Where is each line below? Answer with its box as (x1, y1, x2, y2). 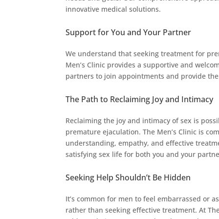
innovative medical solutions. (66, 4, 161, 14)
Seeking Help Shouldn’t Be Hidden (66, 172, 191, 183)
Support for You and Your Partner (66, 26, 192, 38)
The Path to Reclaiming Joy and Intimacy (66, 93, 214, 105)
